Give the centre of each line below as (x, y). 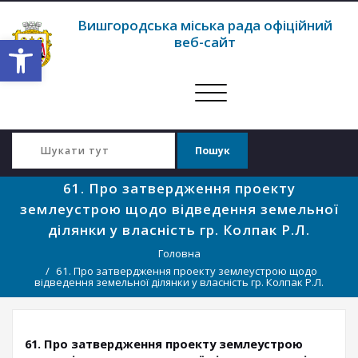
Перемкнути (243, 91)
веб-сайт (205, 42)
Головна (179, 253)
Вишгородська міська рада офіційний (205, 25)
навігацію (235, 109)
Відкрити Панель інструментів (87, 47)
